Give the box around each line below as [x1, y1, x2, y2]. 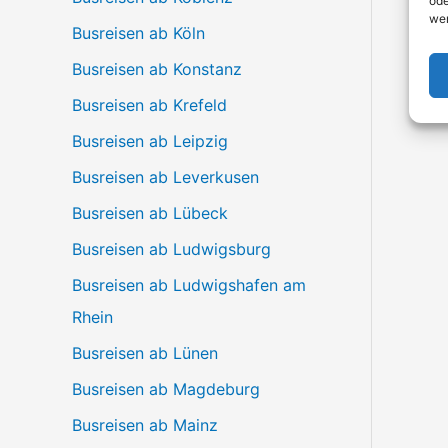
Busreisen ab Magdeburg [72, 378, 260, 399]
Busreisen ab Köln [72, 22, 205, 43]
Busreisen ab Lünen [72, 342, 218, 363]
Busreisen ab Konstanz [72, 58, 242, 79]
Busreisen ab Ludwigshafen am [72, 274, 306, 295]
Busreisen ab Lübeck [72, 202, 228, 223]
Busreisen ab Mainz [72, 414, 218, 435]
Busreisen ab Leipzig [72, 130, 228, 151]
